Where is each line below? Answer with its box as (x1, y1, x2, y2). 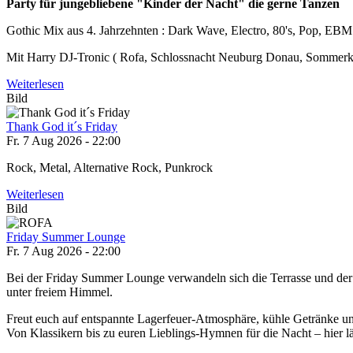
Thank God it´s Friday (6, 120, 117, 134)
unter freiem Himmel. (6, 285, 113, 299)
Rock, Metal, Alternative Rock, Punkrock (6, 161, 213, 175)
